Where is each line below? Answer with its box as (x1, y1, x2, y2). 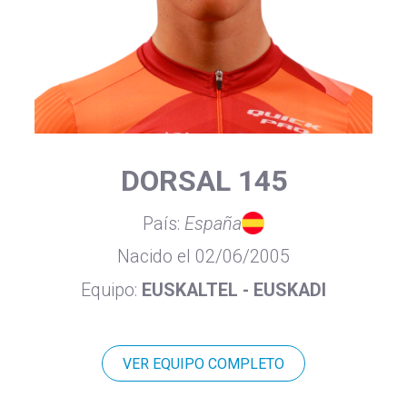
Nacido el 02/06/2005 (117, 246, 290, 268)
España (184, 213, 242, 234)
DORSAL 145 (120, 163, 287, 198)
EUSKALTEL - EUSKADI (142, 280, 326, 302)
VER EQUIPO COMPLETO (123, 354, 284, 372)
